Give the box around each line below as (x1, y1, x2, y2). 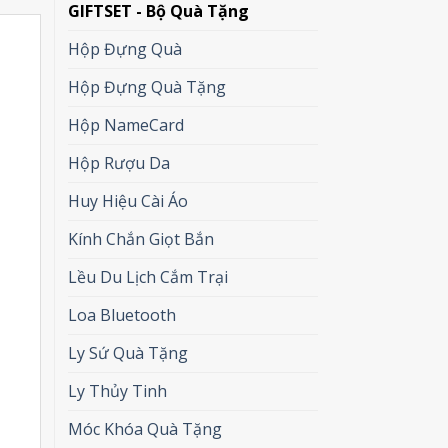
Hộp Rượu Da (67, 151, 170, 174)
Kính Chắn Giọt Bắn (67, 227, 214, 250)
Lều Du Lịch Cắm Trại (67, 265, 228, 288)
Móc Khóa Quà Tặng (67, 417, 222, 440)
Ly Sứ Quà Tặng (67, 341, 188, 364)
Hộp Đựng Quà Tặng (67, 75, 226, 98)
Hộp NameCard (67, 113, 184, 136)
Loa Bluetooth (67, 303, 176, 326)
